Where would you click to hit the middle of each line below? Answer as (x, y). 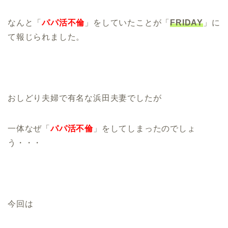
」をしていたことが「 (127, 22)
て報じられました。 (46, 37)
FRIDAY (187, 22)
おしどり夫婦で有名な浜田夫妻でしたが (85, 98)
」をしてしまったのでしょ (145, 128)
